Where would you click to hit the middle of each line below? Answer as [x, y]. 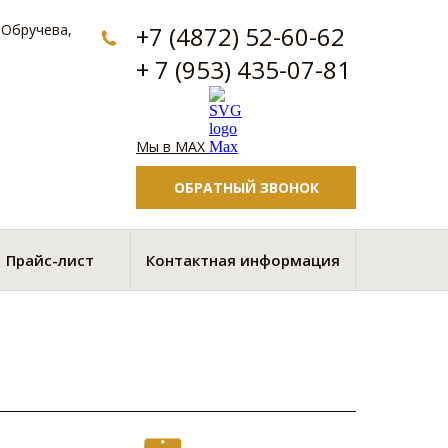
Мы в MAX [172, 146]
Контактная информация [243, 260]
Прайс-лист [49, 260]
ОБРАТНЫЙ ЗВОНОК [246, 187]
